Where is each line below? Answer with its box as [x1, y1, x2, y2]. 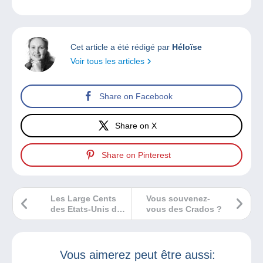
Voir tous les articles [70, 56, 147, 66]
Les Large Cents [50, 194, 116, 204]
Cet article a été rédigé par [70, 42, 172, 52]
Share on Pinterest [101, 150, 171, 160]
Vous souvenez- [146, 194, 210, 204]
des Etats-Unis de [50, 204, 122, 214]
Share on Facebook [99, 91, 173, 101]
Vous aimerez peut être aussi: [59, 248, 215, 262]
